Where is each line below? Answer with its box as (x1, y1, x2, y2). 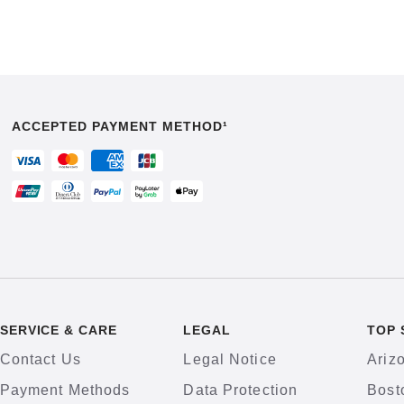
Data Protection (183, 382, 298, 398)
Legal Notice (183, 352, 277, 367)
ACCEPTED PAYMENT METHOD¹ (12, 119, 228, 133)
